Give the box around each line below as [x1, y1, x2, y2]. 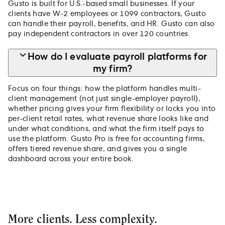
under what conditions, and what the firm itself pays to [8, 125, 204, 133]
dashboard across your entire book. [8, 155, 134, 163]
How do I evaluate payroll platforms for [27, 52, 207, 62]
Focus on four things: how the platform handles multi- [8, 85, 201, 92]
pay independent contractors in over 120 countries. [8, 31, 190, 38]
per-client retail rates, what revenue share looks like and [8, 115, 209, 123]
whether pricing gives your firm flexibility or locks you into [8, 105, 216, 113]
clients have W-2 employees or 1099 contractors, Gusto [8, 11, 206, 18]
